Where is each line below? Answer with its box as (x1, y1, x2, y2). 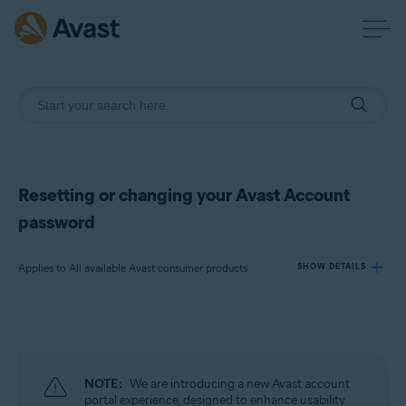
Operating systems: (41, 391, 127, 404)
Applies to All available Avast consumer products (18, 261, 247, 275)
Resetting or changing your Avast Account (18, 184, 350, 206)
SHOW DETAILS (297, 261, 366, 271)
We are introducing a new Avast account (130, 376, 350, 391)
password (18, 211, 95, 233)
